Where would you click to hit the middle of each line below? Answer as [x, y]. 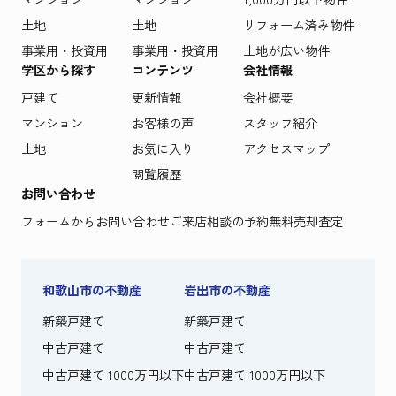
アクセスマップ [286, 148]
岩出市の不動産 [227, 289]
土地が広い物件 [286, 49]
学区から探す [58, 69]
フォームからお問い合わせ [95, 220]
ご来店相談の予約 [219, 220]
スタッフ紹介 [280, 122]
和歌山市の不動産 [91, 289]
